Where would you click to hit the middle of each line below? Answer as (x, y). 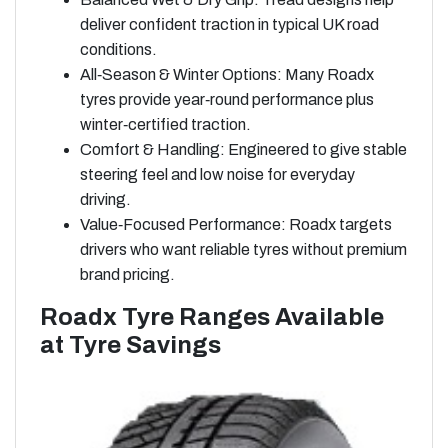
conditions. (118, 50)
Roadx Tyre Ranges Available (212, 317)
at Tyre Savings (130, 345)
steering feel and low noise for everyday (217, 175)
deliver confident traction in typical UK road (229, 25)
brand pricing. (127, 275)
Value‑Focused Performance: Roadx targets (236, 225)
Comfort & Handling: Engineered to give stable (243, 150)
